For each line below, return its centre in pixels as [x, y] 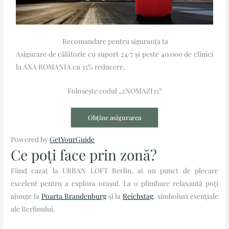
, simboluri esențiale [186, 196]
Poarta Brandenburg [74, 196]
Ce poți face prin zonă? [84, 154]
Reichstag [138, 196]
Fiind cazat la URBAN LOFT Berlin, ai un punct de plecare [114, 170]
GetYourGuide [72, 139]
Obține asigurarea [114, 117]
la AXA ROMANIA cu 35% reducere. [71, 67]
